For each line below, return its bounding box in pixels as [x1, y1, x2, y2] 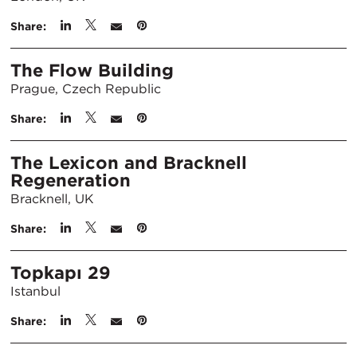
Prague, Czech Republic [10, 81, 161, 96]
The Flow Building [10, 60, 174, 80]
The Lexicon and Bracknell [10, 152, 247, 173]
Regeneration [10, 170, 131, 190]
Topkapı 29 [10, 262, 111, 283]
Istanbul [10, 284, 61, 299]
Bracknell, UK [10, 191, 94, 206]
